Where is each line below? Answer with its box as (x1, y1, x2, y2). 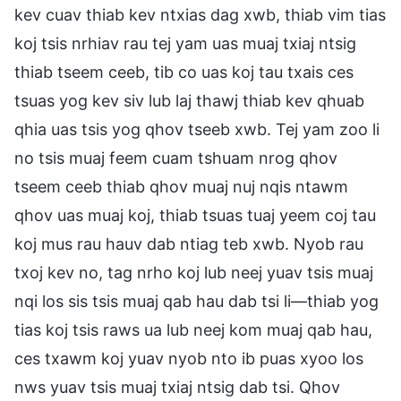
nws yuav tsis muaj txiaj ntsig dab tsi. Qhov (14, 377, 340, 397)
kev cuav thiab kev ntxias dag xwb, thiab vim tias (14, 4, 386, 24)
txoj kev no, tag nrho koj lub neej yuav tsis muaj (14, 262, 373, 282)
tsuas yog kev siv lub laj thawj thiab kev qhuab (14, 90, 364, 110)
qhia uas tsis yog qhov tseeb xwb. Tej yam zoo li (14, 119, 380, 139)
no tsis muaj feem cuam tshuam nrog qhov (14, 148, 337, 167)
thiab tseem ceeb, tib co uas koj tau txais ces (14, 62, 354, 81)
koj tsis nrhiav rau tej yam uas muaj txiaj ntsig (14, 33, 356, 53)
